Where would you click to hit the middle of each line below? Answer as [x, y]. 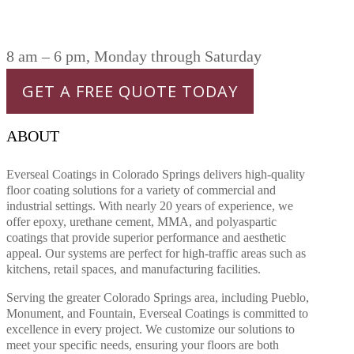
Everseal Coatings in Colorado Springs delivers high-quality [156, 175]
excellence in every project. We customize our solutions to [151, 330]
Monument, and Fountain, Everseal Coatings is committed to [157, 314]
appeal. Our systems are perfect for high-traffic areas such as [156, 254]
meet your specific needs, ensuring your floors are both [143, 345]
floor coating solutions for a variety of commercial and [141, 190]
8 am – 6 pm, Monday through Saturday [134, 56]
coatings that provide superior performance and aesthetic [146, 238]
